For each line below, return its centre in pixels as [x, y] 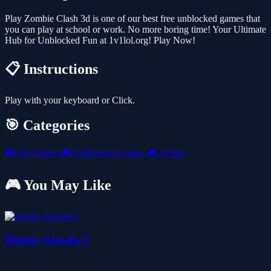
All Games [38, 153]
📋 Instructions [51, 69]
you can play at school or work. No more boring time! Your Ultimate [135, 29]
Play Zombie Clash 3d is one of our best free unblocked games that [132, 18]
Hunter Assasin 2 [47, 240]
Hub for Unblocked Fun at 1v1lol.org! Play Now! [100, 40]
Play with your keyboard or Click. [70, 100]
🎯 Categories [47, 126]
